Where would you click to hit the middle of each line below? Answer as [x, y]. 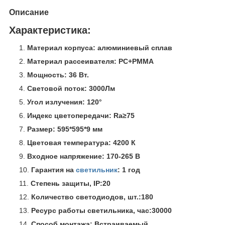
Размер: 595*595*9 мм [65, 129]
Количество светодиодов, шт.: [86, 197]
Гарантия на [53, 170]
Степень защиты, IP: [67, 184]
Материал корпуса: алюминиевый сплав [100, 48]
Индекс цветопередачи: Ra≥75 [81, 116]
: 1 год [129, 170]
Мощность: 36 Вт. [58, 75]
